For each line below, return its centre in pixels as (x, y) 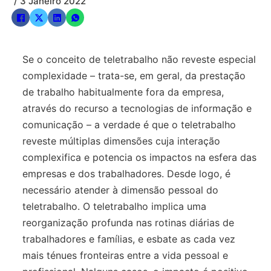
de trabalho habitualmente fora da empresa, (123, 92)
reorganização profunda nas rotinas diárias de (129, 222)
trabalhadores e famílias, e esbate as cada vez (129, 239)
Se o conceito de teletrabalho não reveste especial (139, 59)
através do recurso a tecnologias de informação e (137, 108)
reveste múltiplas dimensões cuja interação (122, 141)
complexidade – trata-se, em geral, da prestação (134, 75)
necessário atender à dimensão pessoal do (121, 190)
